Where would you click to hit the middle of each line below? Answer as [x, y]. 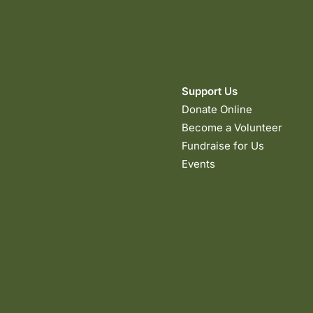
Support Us [210, 91]
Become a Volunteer [232, 128]
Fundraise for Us [223, 146]
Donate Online [217, 109]
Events [198, 164]
